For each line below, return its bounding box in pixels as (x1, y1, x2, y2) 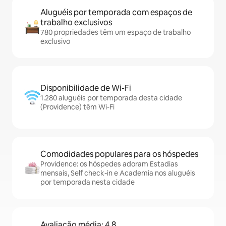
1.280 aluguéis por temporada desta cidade (40, 93, 182, 103)
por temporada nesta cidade (40, 178, 135, 187)
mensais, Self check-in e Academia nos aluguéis (40, 168, 195, 178)
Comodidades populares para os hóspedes (40, 149, 198, 160)
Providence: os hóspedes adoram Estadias (40, 159, 178, 169)
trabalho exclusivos (40, 17, 112, 28)
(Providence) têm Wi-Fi (40, 102, 115, 112)
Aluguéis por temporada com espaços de (40, 7, 192, 18)
